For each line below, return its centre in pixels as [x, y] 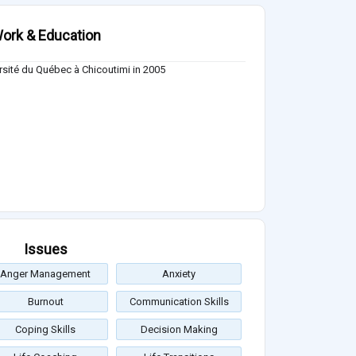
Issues [45, 249]
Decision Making [179, 329]
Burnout [45, 301]
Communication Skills [179, 301]
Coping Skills [45, 329]
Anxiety [179, 273]
